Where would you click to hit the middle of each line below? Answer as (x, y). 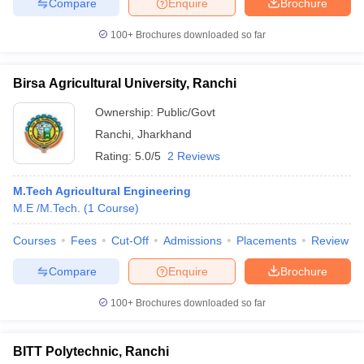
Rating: (115, 156)
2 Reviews (194, 156)
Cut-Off (130, 240)
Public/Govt (186, 112)
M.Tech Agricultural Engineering (102, 191)
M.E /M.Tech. (47, 208)
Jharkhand (165, 134)
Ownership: (126, 112)
